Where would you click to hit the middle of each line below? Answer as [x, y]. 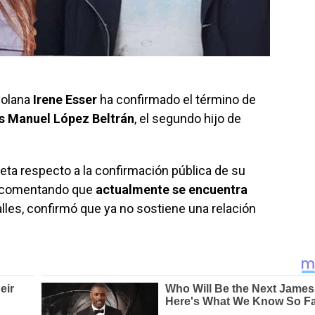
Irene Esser [65, 99]
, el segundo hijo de [188, 118]
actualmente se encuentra [172, 189]
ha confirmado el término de [176, 99]
